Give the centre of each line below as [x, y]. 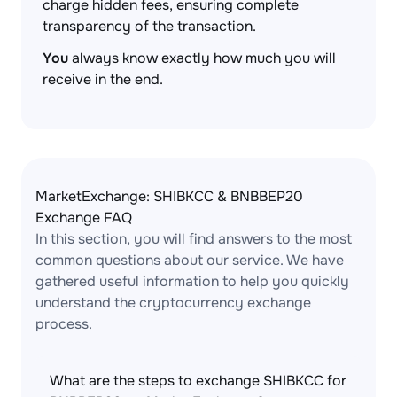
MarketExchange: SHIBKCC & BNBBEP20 [169, 196]
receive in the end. [103, 79]
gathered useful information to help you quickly [192, 281]
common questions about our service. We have [190, 260]
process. [64, 324]
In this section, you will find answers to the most [194, 239]
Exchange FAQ [84, 218]
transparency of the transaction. [149, 26]
